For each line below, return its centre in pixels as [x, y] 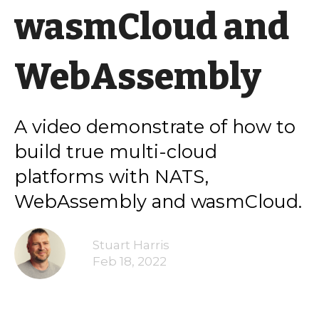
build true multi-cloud [116, 151]
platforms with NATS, [111, 176]
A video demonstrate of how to [155, 126]
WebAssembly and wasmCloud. [158, 201]
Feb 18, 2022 [130, 261]
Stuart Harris [131, 245]
